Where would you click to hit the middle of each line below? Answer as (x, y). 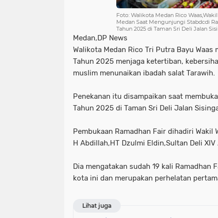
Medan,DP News (101, 38)
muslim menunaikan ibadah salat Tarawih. (145, 73)
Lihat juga (97, 206)
